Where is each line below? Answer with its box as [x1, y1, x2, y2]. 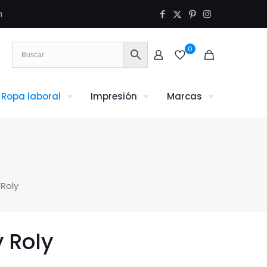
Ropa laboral [1, 90, 61, 103]
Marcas [167, 90, 202, 103]
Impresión [91, 90, 137, 103]
